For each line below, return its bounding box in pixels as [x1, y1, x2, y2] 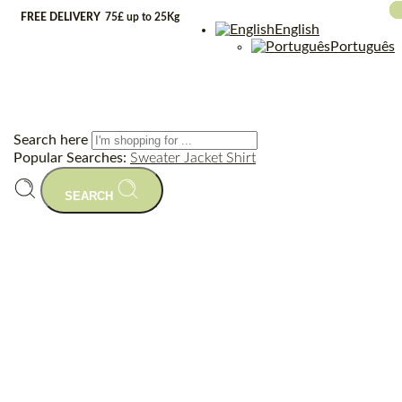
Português [330, 39, 395, 54]
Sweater [130, 151, 184, 165]
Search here [13, 133, 92, 147]
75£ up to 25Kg [105, 12, 179, 22]
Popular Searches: [13, 151, 130, 165]
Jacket [184, 151, 226, 165]
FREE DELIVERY [21, 12, 103, 22]
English [275, 22, 319, 37]
